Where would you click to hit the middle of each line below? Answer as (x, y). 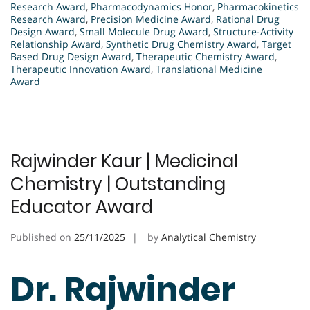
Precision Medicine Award (151, 19)
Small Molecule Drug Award (144, 32)
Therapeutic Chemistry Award (206, 57)
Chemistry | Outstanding (118, 184)
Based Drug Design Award (71, 57)
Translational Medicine (209, 69)
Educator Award (82, 207)
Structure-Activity (253, 32)
